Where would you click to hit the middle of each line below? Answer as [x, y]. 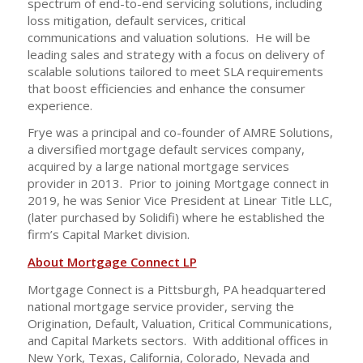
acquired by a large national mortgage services [158, 167]
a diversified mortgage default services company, [166, 149]
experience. [60, 105]
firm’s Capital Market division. [108, 235]
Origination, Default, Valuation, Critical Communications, [179, 323]
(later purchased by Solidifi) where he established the [176, 218]
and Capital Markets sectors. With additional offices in [177, 340]
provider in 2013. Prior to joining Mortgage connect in [178, 184]
